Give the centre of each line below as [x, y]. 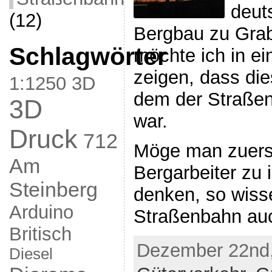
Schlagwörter [88, 56]
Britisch [40, 234]
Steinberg [53, 189]
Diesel [31, 254]
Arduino [41, 212]
